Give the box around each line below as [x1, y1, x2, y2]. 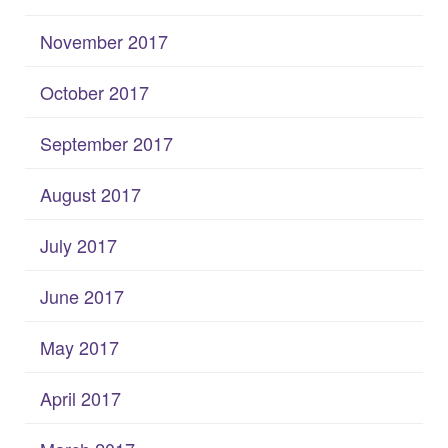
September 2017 [40, 129, 173, 156]
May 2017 [40, 333, 119, 360]
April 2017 [40, 384, 121, 411]
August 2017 [40, 180, 141, 207]
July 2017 [40, 231, 117, 258]
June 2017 [40, 282, 124, 309]
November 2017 [40, 27, 168, 54]
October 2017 [40, 78, 149, 105]
